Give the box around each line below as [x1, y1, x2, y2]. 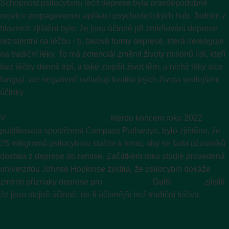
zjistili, [202, 177, 227, 186]
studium [174, 177, 202, 186]
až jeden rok [104, 177, 149, 186]
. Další [149, 177, 174, 186]
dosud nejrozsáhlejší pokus [8, 113, 107, 122]
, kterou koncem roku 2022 [107, 113, 202, 122]
